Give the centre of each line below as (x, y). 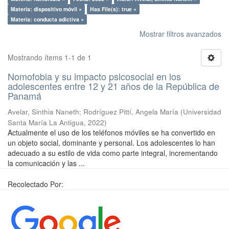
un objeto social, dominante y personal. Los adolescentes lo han (111, 143)
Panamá (25, 96)
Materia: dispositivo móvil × (46, 9)
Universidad (202, 112)
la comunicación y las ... (46, 163)
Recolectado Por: (36, 184)
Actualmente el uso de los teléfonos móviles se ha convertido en (111, 132)
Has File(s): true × (113, 9)
